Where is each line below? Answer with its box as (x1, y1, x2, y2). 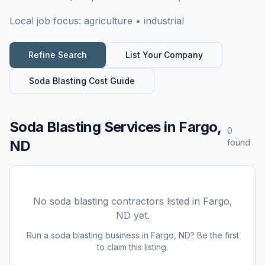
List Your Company (125, 50, 203, 60)
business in (102, 230, 151, 240)
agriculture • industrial (84, 15, 184, 27)
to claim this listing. (97, 242, 168, 252)
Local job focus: (9, 15, 84, 27)
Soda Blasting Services (9, 118, 161, 135)
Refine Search (28, 50, 87, 60)
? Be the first (190, 230, 239, 240)
